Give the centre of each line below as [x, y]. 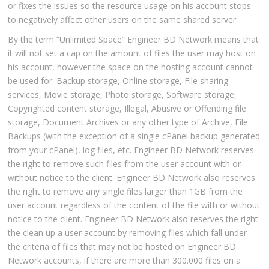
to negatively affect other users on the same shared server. [123, 20]
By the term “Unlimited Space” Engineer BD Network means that [134, 40]
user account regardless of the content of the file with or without [134, 205]
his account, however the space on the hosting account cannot [131, 67]
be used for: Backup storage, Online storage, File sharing [118, 81]
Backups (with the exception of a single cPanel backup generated [134, 136]
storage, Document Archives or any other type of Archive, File [128, 122]
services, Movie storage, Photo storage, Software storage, [122, 95]
